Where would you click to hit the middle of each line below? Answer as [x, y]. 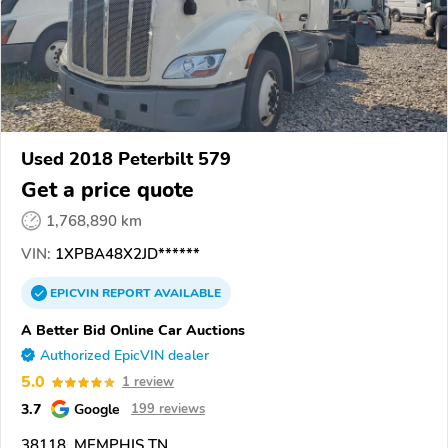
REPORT [126, 293]
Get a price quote [107, 190]
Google [97, 409]
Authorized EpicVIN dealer [124, 356]
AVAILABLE [186, 293]
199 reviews [168, 409]
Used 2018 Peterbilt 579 [126, 159]
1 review [148, 382]
